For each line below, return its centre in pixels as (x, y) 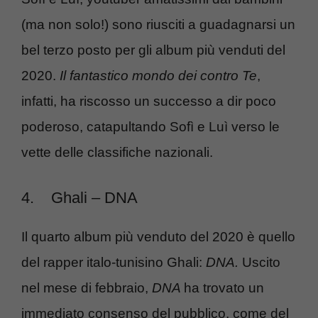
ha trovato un (224, 288)
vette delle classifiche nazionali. (117, 152)
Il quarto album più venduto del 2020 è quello (158, 237)
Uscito (261, 262)
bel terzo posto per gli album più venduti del (153, 50)
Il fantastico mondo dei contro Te (158, 75)
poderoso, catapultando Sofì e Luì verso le (150, 126)
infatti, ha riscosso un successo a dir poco (149, 101)
